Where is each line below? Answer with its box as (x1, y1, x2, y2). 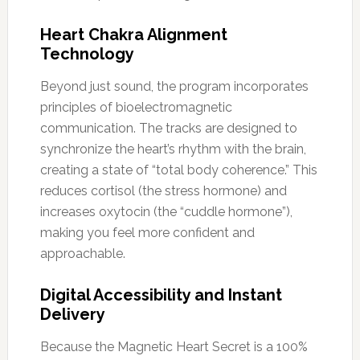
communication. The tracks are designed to (39, 120, 297, 136)
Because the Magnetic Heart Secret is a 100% (39, 338, 308, 354)
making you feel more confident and (39, 224, 255, 240)
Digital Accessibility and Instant (39, 284, 282, 305)
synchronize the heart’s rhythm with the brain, (39, 141, 306, 157)
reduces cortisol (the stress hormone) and (39, 182, 287, 198)
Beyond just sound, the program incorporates (39, 78, 309, 94)
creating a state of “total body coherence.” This (39, 162, 317, 178)
